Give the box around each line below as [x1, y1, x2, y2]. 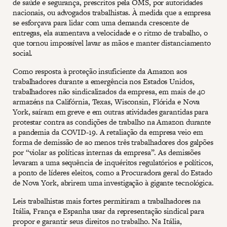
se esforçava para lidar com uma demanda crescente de [13, 17, 189, 28]
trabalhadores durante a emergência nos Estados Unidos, [13, 75, 195, 87]
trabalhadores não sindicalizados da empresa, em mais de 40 [13, 86, 206, 97]
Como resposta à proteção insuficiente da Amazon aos [13, 65, 187, 77]
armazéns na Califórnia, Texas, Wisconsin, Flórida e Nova [13, 96, 200, 107]
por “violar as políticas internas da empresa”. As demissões [13, 146, 201, 158]
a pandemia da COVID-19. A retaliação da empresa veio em [13, 126, 203, 137]
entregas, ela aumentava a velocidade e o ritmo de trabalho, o [13, 27, 208, 38]
